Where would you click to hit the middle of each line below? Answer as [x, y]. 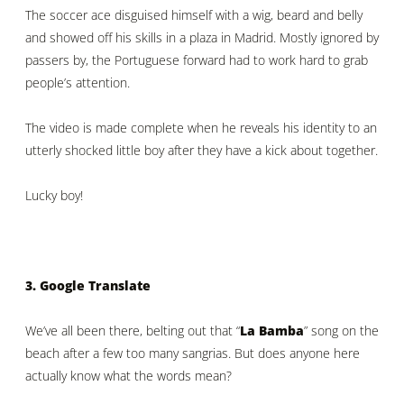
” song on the [341, 330]
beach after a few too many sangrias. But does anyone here [193, 353]
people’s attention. [78, 83]
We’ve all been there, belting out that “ [133, 330]
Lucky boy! [54, 195]
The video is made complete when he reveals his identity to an [201, 127]
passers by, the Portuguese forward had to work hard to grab [197, 60]
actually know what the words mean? [129, 375]
